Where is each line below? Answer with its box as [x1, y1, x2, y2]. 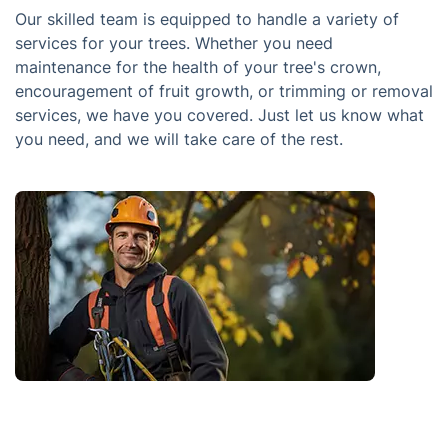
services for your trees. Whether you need [15, 33, 333, 53]
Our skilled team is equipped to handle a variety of [15, 9, 399, 29]
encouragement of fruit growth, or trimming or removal [15, 81, 433, 101]
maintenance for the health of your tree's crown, [15, 57, 381, 77]
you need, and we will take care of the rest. [15, 129, 343, 149]
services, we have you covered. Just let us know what [15, 105, 424, 125]
